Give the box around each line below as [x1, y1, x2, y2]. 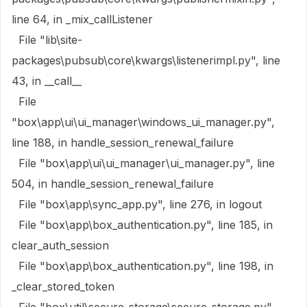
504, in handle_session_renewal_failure [12, 177, 214, 191]
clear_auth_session [12, 238, 109, 252]
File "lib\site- [12, 33, 82, 47]
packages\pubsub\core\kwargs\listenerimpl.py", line [12, 53, 280, 67]
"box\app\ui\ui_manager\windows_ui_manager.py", [12, 115, 275, 129]
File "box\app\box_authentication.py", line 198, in [12, 259, 273, 273]
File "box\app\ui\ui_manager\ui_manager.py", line [12, 156, 275, 170]
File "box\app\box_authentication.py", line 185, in [12, 218, 273, 232]
